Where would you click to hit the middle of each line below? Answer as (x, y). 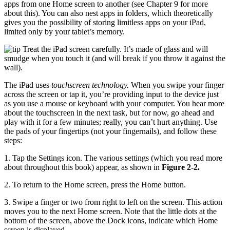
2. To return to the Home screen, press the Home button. (95, 185)
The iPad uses (28, 85)
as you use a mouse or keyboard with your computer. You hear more (114, 104)
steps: (13, 141)
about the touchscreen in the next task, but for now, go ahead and (109, 113)
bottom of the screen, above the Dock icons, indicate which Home (111, 221)
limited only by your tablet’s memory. (64, 32)
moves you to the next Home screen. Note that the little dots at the (110, 212)
